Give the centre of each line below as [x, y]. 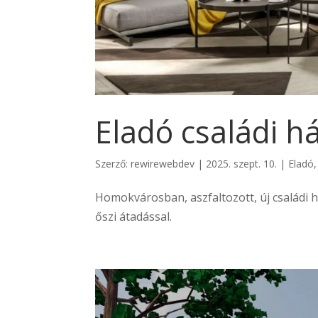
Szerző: [113, 164]
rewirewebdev [163, 164]
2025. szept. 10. [242, 164]
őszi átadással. [134, 217]
